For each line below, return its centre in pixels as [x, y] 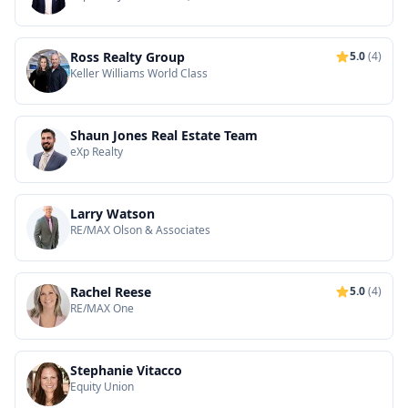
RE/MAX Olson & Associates [140, 230]
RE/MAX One [102, 308]
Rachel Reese [111, 292]
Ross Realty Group [127, 57]
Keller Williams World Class [139, 73]
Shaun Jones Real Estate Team [164, 135]
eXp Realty [97, 152]
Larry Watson [112, 214]
